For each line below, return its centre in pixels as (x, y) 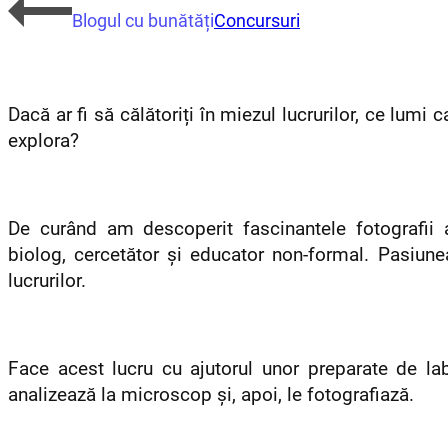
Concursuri (257, 20)
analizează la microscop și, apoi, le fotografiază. (211, 394)
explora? (46, 140)
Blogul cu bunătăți (143, 20)
